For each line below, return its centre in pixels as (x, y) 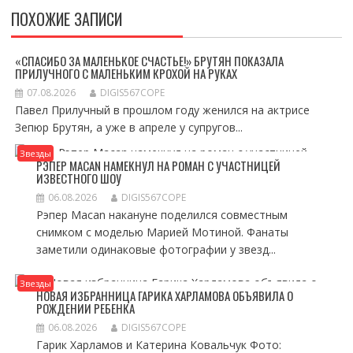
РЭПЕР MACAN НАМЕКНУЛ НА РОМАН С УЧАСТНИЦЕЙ (158, 165)
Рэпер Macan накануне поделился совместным (162, 215)
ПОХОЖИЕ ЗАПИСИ (66, 19)
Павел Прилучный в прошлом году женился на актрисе (162, 110)
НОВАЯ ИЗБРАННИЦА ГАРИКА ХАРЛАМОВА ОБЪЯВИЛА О (164, 295)
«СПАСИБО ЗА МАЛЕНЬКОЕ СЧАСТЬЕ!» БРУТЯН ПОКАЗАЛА (149, 61)
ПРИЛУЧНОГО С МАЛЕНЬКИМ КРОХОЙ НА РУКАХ (126, 73)
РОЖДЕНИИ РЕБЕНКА (85, 308)
